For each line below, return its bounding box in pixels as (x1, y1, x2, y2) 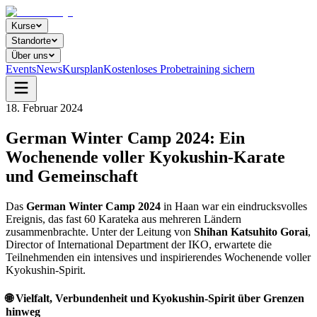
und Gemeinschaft (6, 166, 138, 185)
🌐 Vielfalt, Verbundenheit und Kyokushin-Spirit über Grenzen (6, 292, 304, 305)
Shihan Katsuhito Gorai (194, 225, 308, 238)
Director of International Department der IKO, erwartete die (6, 238, 272, 250)
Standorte (11, 35, 51, 46)
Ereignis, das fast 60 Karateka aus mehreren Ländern (6, 212, 241, 225)
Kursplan (62, 63, 103, 75)
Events (6, 63, 36, 75)
